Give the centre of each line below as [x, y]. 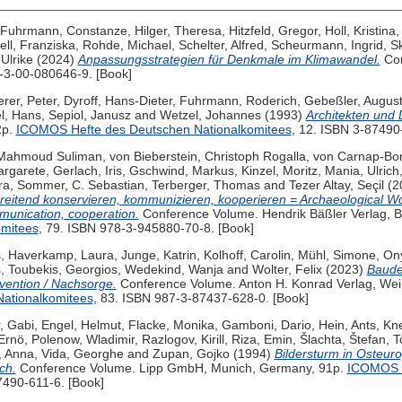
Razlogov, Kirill [183, 340]
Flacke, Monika [171, 325]
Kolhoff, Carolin [247, 255]
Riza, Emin [262, 340]
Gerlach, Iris [87, 171]
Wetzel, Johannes [210, 115]
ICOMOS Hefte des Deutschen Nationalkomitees [153, 130]
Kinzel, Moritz [279, 171]
